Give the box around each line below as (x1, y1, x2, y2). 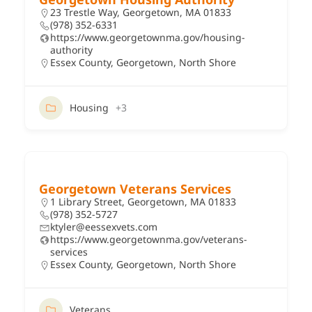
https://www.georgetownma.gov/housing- (50, 30, 245, 44)
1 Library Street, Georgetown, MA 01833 (50, 194, 236, 208)
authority (50, 42, 93, 56)
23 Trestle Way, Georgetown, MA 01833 (50, 5, 231, 19)
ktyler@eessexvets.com (50, 219, 157, 233)
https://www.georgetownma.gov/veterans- (50, 232, 247, 246)
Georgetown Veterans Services (39, 180, 231, 197)
